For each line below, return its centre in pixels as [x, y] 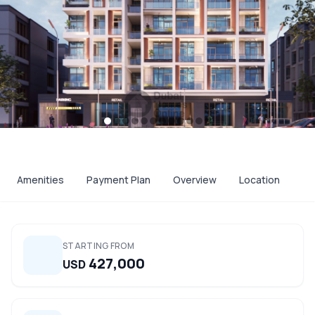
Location [259, 180]
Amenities [40, 180]
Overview [195, 180]
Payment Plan [118, 180]
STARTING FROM [98, 246]
